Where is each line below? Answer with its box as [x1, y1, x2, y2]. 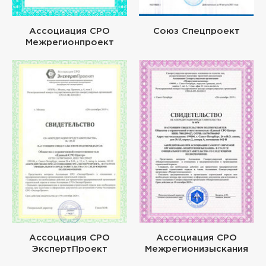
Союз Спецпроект [153, 27, 240, 36]
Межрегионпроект [25, 39, 114, 47]
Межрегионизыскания [145, 245, 248, 253]
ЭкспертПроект [31, 245, 107, 253]
